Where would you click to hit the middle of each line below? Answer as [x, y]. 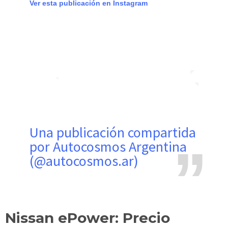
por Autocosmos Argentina [108, 147]
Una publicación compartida [34, 133]
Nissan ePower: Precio [88, 218]
